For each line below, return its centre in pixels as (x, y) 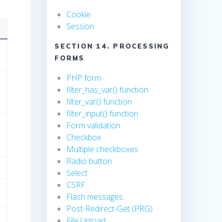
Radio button (89, 161)
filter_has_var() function (108, 90)
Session (81, 27)
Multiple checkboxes (103, 149)
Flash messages (95, 197)
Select (77, 173)
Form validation (94, 126)
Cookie (79, 15)
